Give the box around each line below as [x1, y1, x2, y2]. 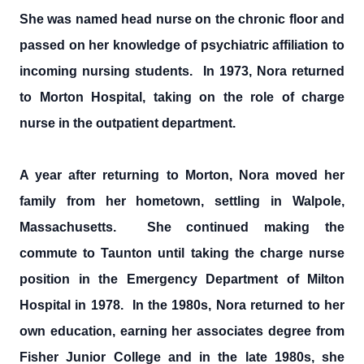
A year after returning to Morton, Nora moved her [19, 168, 344, 182]
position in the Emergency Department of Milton [19, 272, 344, 286]
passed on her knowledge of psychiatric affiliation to [19, 38, 344, 52]
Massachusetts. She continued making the [19, 220, 344, 234]
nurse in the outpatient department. [19, 116, 236, 130]
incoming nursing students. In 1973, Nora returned [19, 64, 344, 78]
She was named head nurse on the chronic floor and [19, 12, 344, 26]
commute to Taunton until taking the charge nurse [19, 246, 344, 260]
